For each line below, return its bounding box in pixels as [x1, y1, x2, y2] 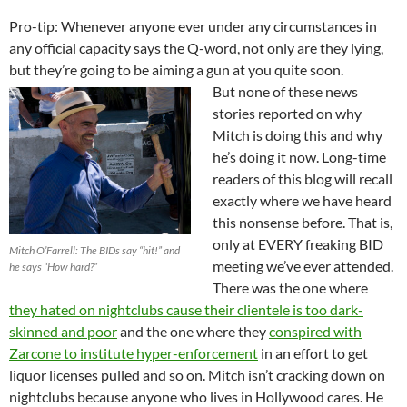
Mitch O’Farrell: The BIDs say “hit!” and [9, 243, 180, 257]
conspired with [269, 323, 362, 341]
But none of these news [213, 83, 358, 101]
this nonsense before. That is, [213, 213, 392, 232]
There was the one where [213, 279, 368, 297]
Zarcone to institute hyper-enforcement [9, 344, 258, 362]
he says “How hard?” [9, 259, 97, 273]
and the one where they [117, 323, 269, 341]
